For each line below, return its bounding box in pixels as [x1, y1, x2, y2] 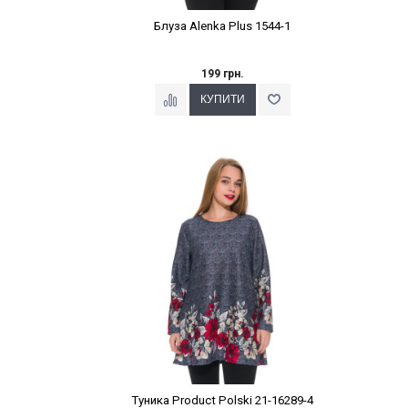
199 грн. [200, 67, 244, 81]
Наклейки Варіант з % [167, 156, 278, 169]
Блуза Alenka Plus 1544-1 [154, 19, 291, 34]
